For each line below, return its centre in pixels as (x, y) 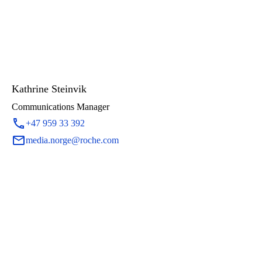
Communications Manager (61, 107)
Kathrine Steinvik (49, 89)
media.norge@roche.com (72, 140)
